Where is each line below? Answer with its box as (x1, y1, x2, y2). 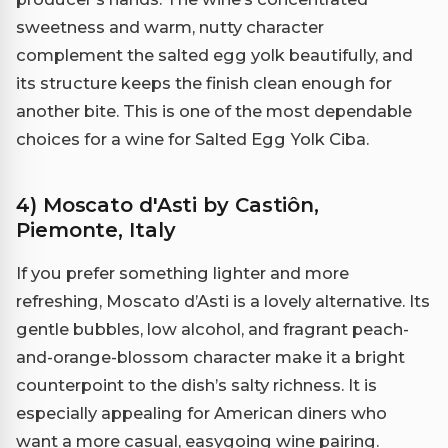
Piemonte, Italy (16, 218, 176, 243)
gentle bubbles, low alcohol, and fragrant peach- (16, 319, 409, 340)
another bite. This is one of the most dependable (16, 101, 412, 122)
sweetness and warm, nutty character (16, 17, 324, 38)
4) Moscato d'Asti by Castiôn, (16, 193, 320, 218)
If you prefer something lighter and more (16, 263, 349, 284)
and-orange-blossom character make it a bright (16, 347, 405, 368)
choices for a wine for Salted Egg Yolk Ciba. (16, 129, 369, 150)
